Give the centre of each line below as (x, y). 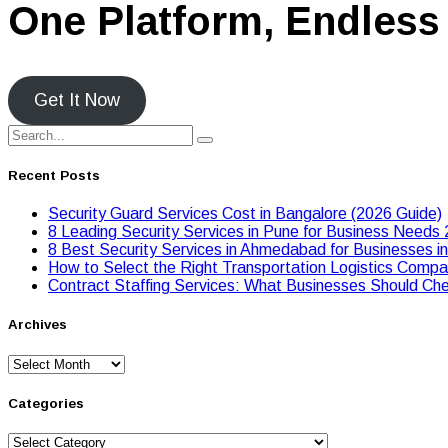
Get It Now (76, 99)
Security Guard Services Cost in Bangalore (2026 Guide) (245, 214)
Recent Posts (54, 176)
